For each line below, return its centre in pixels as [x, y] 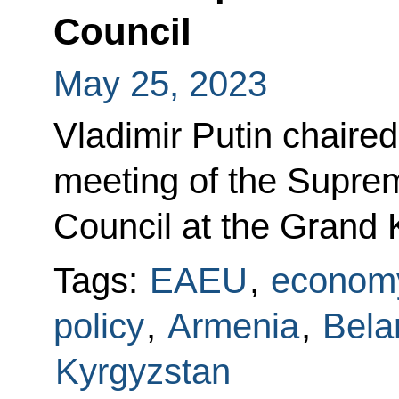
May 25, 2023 [160, 84]
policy [98, 326]
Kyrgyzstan [142, 372]
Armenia [233, 326]
